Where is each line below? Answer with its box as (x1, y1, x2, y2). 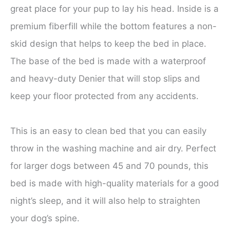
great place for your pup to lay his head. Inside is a (10, 4, 219, 14)
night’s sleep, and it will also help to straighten (10, 196, 200, 206)
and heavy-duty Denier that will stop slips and (10, 73, 200, 84)
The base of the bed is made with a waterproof (10, 56, 206, 67)
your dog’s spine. (10, 213, 80, 224)
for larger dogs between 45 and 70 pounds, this (10, 161, 208, 171)
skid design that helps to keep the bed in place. (10, 39, 206, 49)
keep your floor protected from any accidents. (10, 91, 199, 102)
